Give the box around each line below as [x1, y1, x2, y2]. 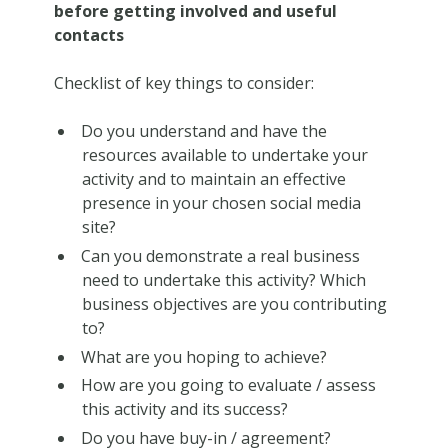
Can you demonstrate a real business [80, 244, 360, 267]
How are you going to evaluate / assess [80, 374, 376, 397]
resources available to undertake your [81, 143, 368, 166]
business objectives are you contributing [81, 292, 387, 315]
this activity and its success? [81, 398, 288, 421]
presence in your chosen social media [81, 191, 361, 214]
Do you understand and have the [80, 119, 327, 142]
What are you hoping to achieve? [80, 345, 327, 368]
